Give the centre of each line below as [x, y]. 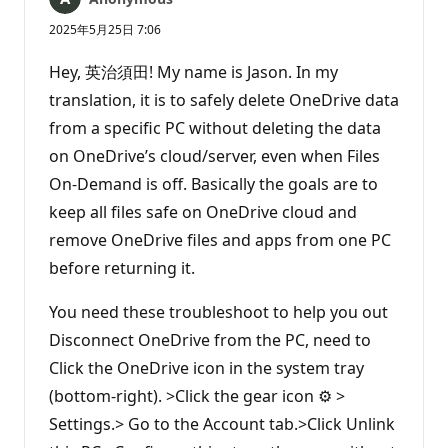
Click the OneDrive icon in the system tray [206, 368]
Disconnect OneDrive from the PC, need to [210, 340]
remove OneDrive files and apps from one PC [220, 240]
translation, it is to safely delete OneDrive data [224, 100]
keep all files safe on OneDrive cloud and [203, 212]
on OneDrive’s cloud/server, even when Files [214, 156]
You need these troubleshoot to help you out [218, 312]
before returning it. [122, 268]
